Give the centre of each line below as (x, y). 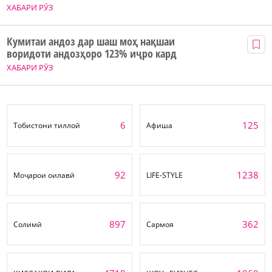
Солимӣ (28, 224)
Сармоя (160, 224)
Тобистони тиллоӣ (47, 126)
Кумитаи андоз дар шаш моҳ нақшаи (91, 42)
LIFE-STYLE (165, 175)
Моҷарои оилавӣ (44, 175)
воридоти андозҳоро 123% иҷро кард (92, 54)
